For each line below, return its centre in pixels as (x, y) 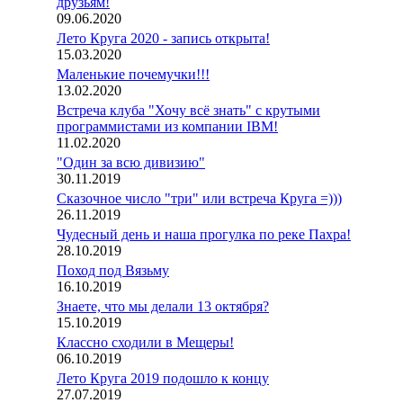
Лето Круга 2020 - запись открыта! (163, 38)
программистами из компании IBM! (167, 126)
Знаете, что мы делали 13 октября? (163, 306)
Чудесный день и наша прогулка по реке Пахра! (204, 234)
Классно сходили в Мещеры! (145, 342)
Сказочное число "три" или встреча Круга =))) (199, 198)
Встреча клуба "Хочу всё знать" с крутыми (188, 110)
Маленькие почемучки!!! (133, 74)
